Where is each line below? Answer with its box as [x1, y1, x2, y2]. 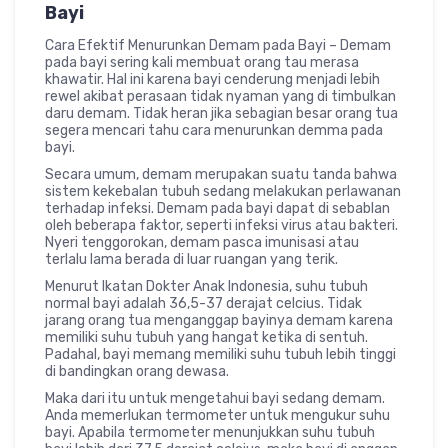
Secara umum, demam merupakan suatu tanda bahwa [45, 166, 397, 184]
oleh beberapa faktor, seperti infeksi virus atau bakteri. [45, 217, 398, 235]
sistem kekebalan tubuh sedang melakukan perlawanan [45, 183, 401, 201]
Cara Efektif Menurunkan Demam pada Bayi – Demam [45, 37, 391, 55]
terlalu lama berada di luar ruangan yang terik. [45, 251, 338, 269]
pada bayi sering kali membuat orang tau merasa [45, 54, 359, 72]
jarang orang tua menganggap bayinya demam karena [45, 312, 393, 330]
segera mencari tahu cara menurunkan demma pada [45, 122, 383, 140]
